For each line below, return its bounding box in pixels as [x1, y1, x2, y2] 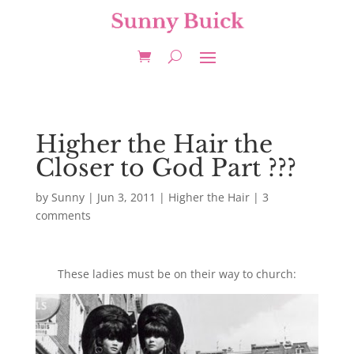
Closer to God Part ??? [35, 153, 296, 183]
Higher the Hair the [35, 130, 273, 159]
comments [35, 208, 91, 223]
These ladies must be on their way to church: [57, 266, 296, 281]
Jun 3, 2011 [96, 190, 156, 205]
